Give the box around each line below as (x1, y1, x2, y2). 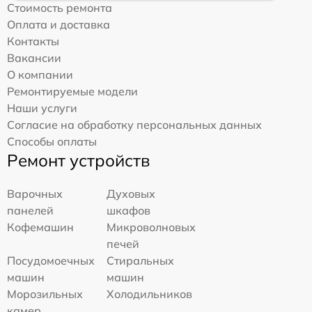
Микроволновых (107, 220, 196, 234)
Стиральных (107, 253, 175, 267)
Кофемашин (7, 220, 74, 234)
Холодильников (107, 287, 193, 301)
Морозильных (7, 287, 83, 301)
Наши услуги (7, 101, 77, 115)
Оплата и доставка (7, 17, 110, 31)
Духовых (107, 187, 156, 201)
